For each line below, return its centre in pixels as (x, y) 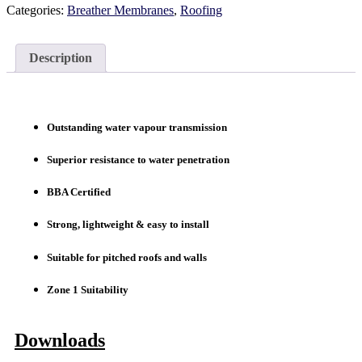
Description (61, 57)
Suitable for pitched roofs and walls (128, 257)
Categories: (37, 10)
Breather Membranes (120, 10)
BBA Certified (80, 192)
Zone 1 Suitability (88, 289)
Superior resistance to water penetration (138, 160)
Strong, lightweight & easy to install (128, 225)
